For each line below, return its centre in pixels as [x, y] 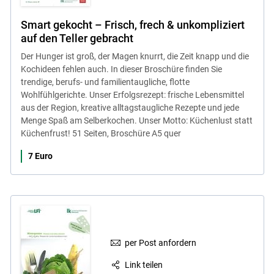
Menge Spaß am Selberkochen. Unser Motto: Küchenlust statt [136, 120]
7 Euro [40, 156]
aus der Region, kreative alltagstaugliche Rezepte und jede [130, 107]
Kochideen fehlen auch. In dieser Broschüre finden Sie [121, 69]
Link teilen [144, 265]
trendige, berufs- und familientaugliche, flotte [105, 82]
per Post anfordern [161, 243]
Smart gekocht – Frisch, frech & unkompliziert [132, 24]
